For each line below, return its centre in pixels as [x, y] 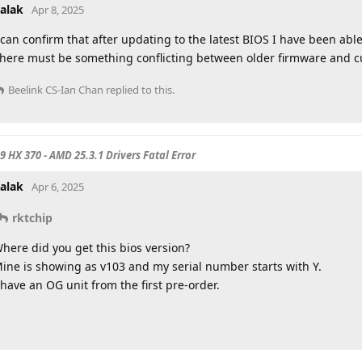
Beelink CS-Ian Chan [56, 89]
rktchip [32, 217]
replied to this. [139, 89]
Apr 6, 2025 [58, 186]
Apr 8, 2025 [58, 9]
